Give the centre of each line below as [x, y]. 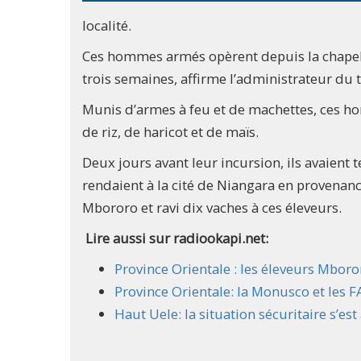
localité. [107, 26]
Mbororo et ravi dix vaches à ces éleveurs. [212, 208]
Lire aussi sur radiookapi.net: [175, 239]
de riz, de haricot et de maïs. [170, 132]
